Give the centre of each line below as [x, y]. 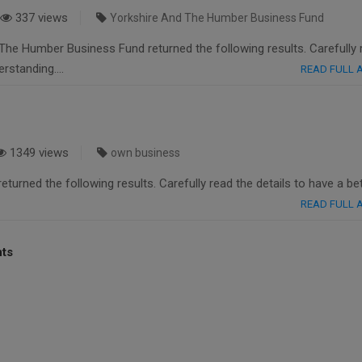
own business [145, 153]
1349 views [38, 153]
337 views [40, 18]
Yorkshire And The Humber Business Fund [217, 18]
